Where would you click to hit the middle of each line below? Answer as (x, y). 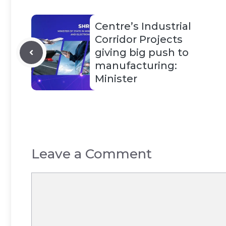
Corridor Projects (139, 39)
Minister (116, 79)
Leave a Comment (92, 154)
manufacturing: (136, 66)
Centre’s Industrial (143, 26)
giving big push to (142, 52)
